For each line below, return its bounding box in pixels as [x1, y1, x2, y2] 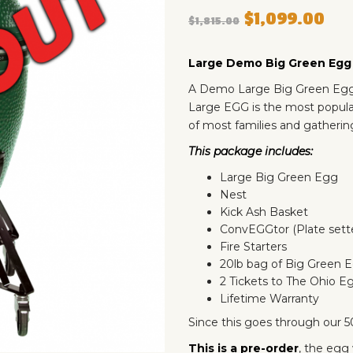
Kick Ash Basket [220, 204, 308, 219]
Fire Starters [220, 239, 287, 254]
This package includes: [188, 143, 313, 158]
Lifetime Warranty [220, 291, 322, 306]
